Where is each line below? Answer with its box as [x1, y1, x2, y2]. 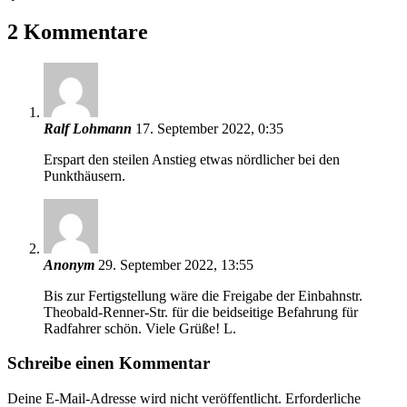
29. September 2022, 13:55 [98, 256, 253, 273]
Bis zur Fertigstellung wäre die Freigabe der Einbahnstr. [44, 287, 362, 303]
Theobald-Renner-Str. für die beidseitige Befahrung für [44, 303, 358, 320]
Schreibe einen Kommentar [7, 353, 210, 373]
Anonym [44, 256, 94, 273]
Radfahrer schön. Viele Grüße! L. [44, 320, 236, 336]
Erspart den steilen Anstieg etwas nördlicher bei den [44, 151, 340, 167]
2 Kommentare [7, 19, 148, 44]
